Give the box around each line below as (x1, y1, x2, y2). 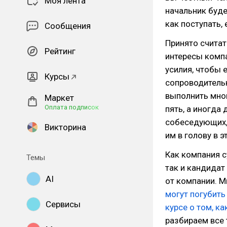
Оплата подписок (45, 103, 99, 111)
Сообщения (45, 21, 91, 31)
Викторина (45, 122, 86, 132)
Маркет (45, 93, 74, 103)
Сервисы (46, 199, 81, 209)
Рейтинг (45, 46, 75, 56)
